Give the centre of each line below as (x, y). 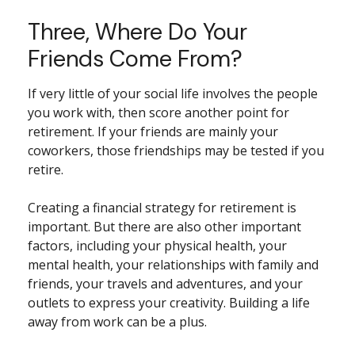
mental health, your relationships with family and (173, 265)
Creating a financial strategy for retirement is (162, 208)
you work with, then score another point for (158, 113)
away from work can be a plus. (117, 322)
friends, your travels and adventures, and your (165, 284)
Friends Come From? (135, 59)
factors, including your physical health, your (157, 246)
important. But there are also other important (164, 227)
